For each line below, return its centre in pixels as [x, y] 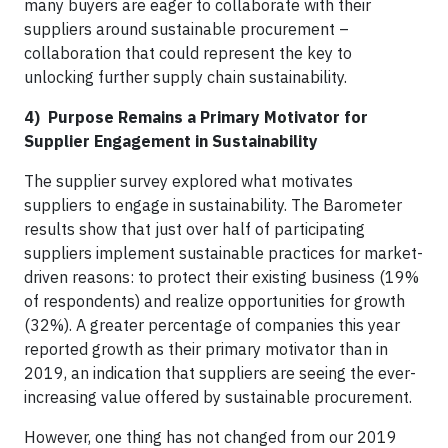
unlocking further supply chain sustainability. [185, 76]
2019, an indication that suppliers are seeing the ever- [220, 372]
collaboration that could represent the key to [188, 52]
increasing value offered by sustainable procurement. [218, 396]
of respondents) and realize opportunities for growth [214, 300]
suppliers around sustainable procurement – [186, 28]
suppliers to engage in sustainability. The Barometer [213, 204]
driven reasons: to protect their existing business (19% [221, 276]
